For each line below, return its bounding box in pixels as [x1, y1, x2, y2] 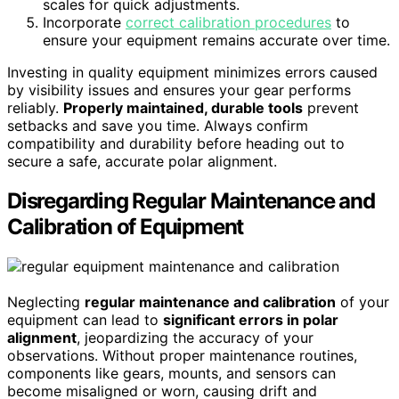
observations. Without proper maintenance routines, [7, 346, 357, 364]
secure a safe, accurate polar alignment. [7, 151, 277, 170]
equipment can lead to [7, 310, 163, 329]
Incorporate [43, 12, 126, 31]
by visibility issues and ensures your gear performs [7, 80, 351, 99]
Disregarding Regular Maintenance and [7, 187, 375, 214]
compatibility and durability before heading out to [7, 134, 345, 152]
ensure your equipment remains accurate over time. [43, 30, 390, 49]
